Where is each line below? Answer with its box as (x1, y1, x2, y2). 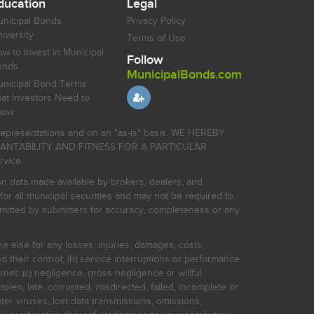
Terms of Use (127, 32, 186, 44)
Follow (127, 52, 163, 67)
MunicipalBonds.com (127, 67, 242, 82)
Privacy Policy (127, 15, 186, 27)
